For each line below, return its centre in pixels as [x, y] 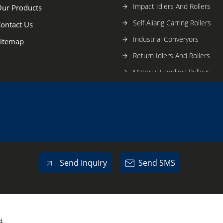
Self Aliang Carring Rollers [172, 22]
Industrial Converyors [166, 39]
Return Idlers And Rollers [171, 55]
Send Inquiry [82, 163]
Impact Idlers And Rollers [171, 6]
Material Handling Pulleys [171, 72]
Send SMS [157, 163]
